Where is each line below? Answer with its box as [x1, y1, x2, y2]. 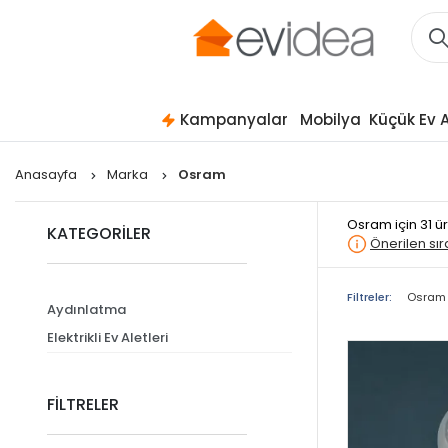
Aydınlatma [47, 300, 126, 319]
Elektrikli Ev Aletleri [47, 328, 168, 347]
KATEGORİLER [47, 222, 151, 245]
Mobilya [299, 109, 361, 130]
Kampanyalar [179, 109, 288, 130]
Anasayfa [15, 165, 80, 184]
